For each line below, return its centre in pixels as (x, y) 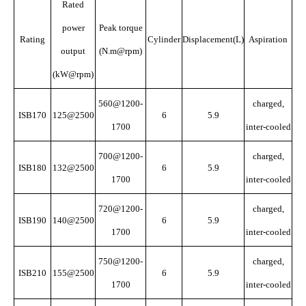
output (73, 51)
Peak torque (121, 28)
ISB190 (32, 220)
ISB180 (32, 168)
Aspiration (268, 39)
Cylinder (164, 39)
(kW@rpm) (73, 74)
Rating (32, 39)
